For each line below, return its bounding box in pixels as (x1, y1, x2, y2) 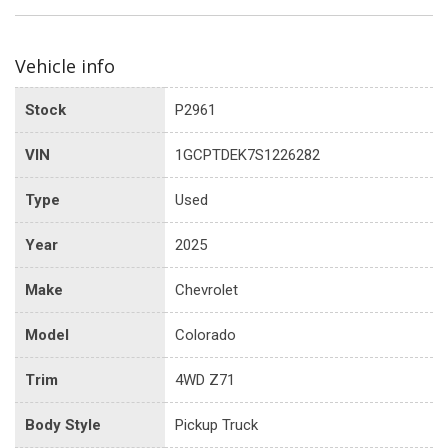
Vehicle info (15, 53, 115, 78)
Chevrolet (175, 280, 238, 299)
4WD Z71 (175, 370, 235, 389)
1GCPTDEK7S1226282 (175, 145, 320, 164)
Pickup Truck (175, 415, 258, 434)
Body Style (25, 415, 101, 434)
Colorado (175, 325, 236, 344)
